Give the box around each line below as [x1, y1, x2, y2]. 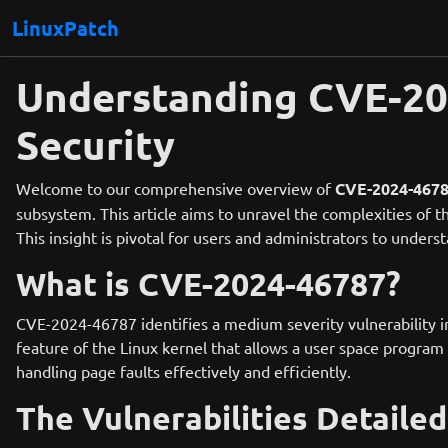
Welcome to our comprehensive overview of [16, 178, 335, 198]
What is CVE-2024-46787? [16, 264, 401, 304]
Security [16, 118, 175, 170]
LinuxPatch [12, 15, 119, 41]
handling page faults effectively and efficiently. [16, 361, 351, 381]
